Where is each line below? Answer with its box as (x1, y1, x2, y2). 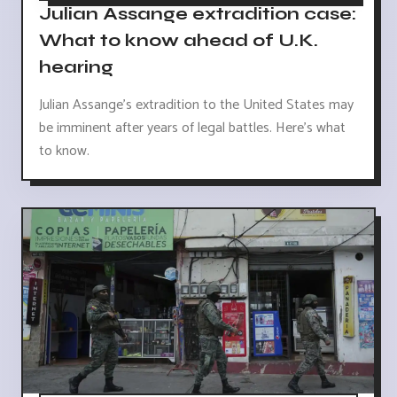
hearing (39, 56, 113, 79)
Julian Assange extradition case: (39, 3, 356, 26)
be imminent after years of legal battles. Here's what (39, 116, 346, 141)
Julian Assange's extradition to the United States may (39, 93, 354, 118)
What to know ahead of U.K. (39, 29, 318, 52)
